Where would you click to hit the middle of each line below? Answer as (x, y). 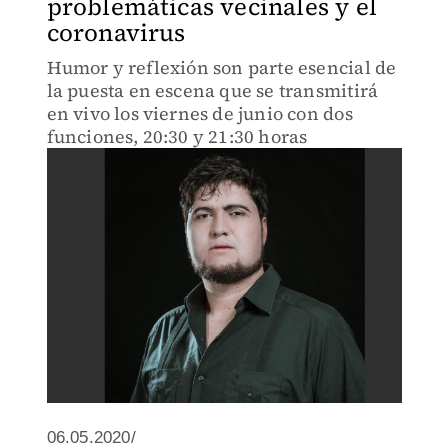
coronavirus (116, 32)
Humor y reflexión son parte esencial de (221, 67)
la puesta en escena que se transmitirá (212, 90)
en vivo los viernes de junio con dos (199, 113)
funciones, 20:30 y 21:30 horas (177, 136)
